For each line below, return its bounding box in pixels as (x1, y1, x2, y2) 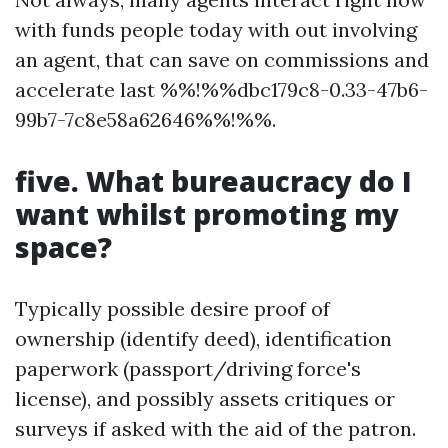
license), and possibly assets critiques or (15, 386, 395, 412)
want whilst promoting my (15, 195, 399, 234)
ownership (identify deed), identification (15, 326, 392, 352)
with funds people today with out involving (15, 17, 417, 43)
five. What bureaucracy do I (15, 162, 412, 201)
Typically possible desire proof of (15, 296, 330, 322)
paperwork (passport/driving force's (15, 356, 361, 382)
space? (15, 228, 112, 267)
